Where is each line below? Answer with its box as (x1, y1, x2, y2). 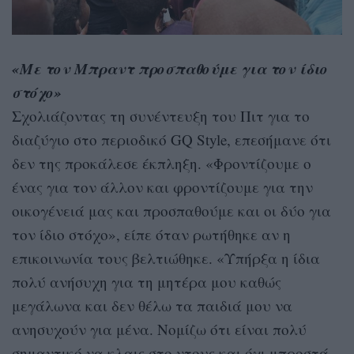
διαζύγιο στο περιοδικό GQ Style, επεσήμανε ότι (12, 130, 331, 150)
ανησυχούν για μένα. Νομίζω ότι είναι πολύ (12, 319, 307, 340)
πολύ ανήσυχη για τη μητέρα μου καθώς (12, 272, 281, 292)
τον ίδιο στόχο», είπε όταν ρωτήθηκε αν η (12, 224, 291, 245)
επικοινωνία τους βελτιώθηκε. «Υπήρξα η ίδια (12, 248, 320, 269)
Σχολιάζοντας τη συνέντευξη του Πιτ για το (12, 106, 310, 126)
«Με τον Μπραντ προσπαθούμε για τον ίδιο (12, 58, 328, 80)
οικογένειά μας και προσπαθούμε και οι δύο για (12, 201, 331, 221)
